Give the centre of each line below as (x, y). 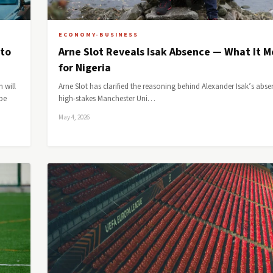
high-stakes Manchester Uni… (107, 99)
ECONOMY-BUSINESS (98, 35)
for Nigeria (85, 68)
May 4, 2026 (74, 117)
